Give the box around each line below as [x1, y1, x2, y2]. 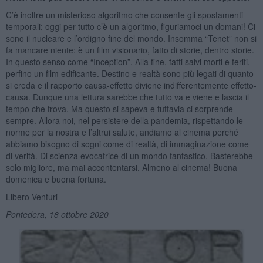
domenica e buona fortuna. [5, 173, 106, 185]
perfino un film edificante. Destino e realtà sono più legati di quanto [5, 67, 254, 79]
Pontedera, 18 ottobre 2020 [5, 208, 109, 220]
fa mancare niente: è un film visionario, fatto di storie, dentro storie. [5, 43, 254, 56]
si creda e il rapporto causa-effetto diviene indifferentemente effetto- [5, 79, 257, 91]
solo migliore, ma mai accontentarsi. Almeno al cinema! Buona [5, 161, 237, 173]
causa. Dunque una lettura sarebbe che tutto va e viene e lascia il [5, 90, 249, 103]
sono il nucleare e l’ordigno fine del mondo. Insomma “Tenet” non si [5, 32, 257, 44]
